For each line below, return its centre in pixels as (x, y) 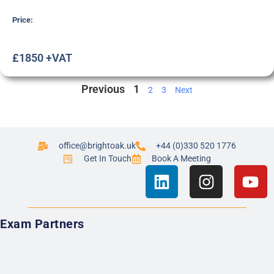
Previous (103, 89)
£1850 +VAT (42, 58)
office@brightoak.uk (97, 146)
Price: (23, 20)
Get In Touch (107, 159)
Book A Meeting (181, 159)
